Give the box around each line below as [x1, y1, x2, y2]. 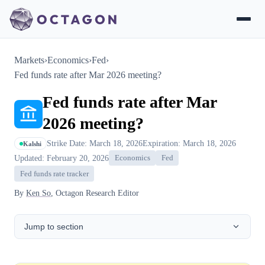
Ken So [26, 188, 51, 198]
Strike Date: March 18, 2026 [47, 138, 143, 148]
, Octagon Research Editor [51, 188, 139, 198]
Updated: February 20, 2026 [14, 153, 109, 163]
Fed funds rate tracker [20, 169, 89, 178]
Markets [14, 55, 44, 65]
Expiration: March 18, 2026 [143, 138, 236, 148]
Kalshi [23, 140, 41, 147]
